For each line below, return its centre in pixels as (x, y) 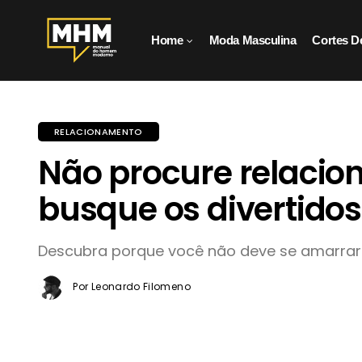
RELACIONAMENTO (99, 132)
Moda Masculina (253, 40)
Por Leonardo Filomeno (130, 286)
